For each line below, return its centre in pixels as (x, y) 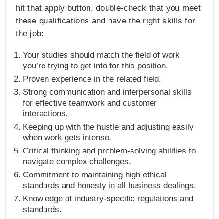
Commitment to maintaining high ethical (95, 175)
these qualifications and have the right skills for (106, 21)
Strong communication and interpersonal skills (108, 92)
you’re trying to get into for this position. (96, 66)
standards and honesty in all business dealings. (110, 185)
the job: (30, 33)
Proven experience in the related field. (92, 79)
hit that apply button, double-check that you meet (108, 8)
